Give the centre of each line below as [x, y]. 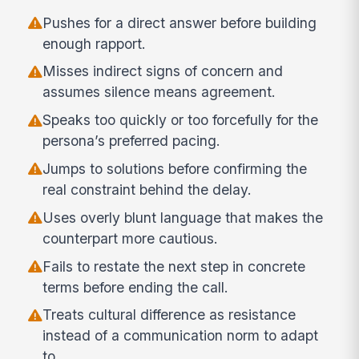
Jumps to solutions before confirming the [175, 169]
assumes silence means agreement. [159, 92]
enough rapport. [95, 43]
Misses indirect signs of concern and [163, 71]
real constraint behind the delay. [147, 190]
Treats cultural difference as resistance [169, 315]
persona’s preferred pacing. [132, 141]
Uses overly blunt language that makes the [183, 217]
